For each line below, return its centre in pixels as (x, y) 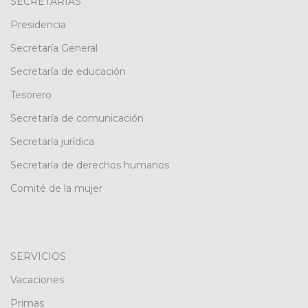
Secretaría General (54, 48)
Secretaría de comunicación (77, 118)
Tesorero (31, 95)
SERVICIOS (38, 256)
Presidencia (38, 25)
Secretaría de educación (68, 71)
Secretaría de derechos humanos (90, 165)
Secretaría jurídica (52, 142)
